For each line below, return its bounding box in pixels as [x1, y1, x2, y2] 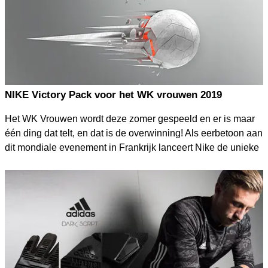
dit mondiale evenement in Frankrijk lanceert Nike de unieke [4, 142, 259, 153]
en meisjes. [4, 170, 53, 181]
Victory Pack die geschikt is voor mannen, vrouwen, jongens [4, 156, 259, 167]
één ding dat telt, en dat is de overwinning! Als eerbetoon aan [4, 127, 263, 138]
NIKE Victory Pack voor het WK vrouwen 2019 [4, 89, 222, 100]
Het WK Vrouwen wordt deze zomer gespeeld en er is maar [4, 113, 255, 124]
